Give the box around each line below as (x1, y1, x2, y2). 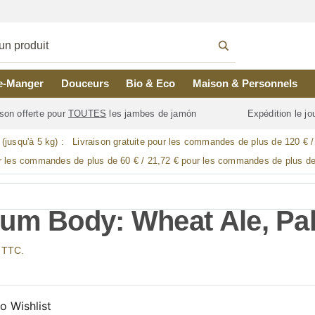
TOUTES (68, 108, 107, 120)
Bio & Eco (126, 77, 176, 89)
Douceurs (60, 77, 109, 89)
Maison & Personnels (193, 77, 298, 89)
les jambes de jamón (106, 108, 200, 120)
